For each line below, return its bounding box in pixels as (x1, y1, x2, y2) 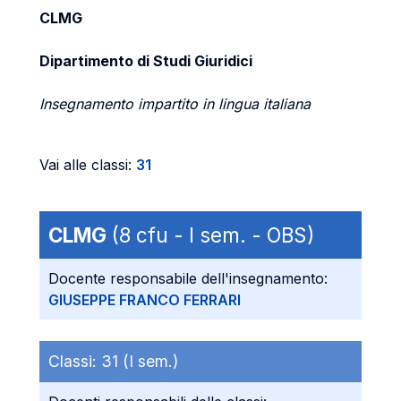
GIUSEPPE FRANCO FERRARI (48, 291, 241, 309)
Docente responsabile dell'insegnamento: (48, 269, 328, 287)
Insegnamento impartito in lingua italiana (39, 95, 311, 113)
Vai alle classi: (39, 156, 136, 174)
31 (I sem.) (101, 352, 178, 371)
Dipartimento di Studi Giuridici (39, 52, 252, 70)
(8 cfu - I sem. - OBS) (107, 223, 314, 247)
